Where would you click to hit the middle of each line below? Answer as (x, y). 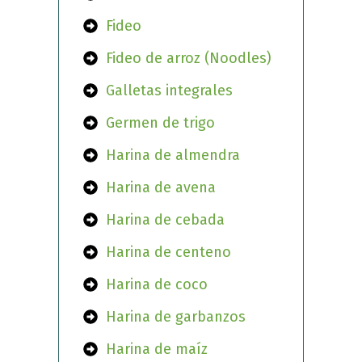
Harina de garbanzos (176, 317)
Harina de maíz (157, 349)
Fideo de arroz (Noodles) (189, 59)
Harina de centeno (169, 253)
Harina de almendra (173, 156)
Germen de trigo (161, 123)
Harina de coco (157, 285)
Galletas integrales (170, 91)
